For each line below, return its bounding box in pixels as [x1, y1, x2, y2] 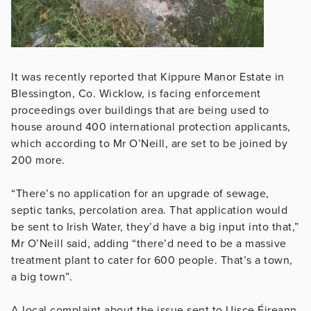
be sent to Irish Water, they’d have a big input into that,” [11, 219, 299, 234]
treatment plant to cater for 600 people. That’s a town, [11, 253, 293, 267]
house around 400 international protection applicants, [11, 119, 291, 134]
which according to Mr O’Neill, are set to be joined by [11, 136, 287, 151]
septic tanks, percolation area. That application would [11, 203, 287, 217]
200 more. [11, 153, 65, 167]
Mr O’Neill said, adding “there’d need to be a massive [11, 236, 287, 251]
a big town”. [11, 269, 72, 284]
